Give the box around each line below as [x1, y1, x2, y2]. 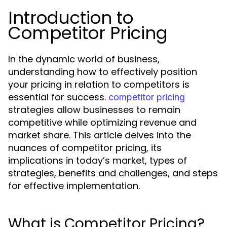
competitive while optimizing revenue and [8, 116, 197, 129]
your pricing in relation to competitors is [8, 78, 190, 91]
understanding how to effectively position [8, 65, 197, 78]
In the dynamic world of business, [8, 53, 160, 65]
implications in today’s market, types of [8, 154, 187, 167]
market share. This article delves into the [8, 129, 191, 141]
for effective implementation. [8, 179, 140, 192]
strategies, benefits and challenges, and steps [8, 167, 218, 179]
